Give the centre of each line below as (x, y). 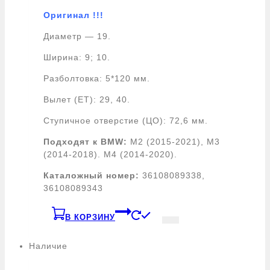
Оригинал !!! (74, 15)
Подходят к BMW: (85, 141)
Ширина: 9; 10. (77, 57)
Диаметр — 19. (77, 36)
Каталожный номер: (93, 175)
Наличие (48, 246)
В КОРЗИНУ (90, 217)
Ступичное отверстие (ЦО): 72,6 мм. (126, 120)
